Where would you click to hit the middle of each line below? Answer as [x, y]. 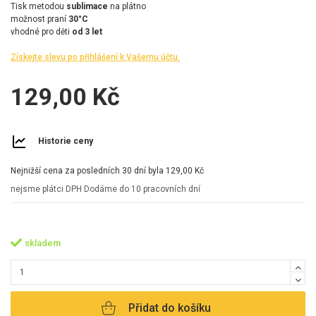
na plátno [127, 7]
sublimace [87, 7]
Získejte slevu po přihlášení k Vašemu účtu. [95, 57]
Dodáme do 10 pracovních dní [142, 189]
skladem [42, 243]
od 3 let [87, 32]
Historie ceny [66, 141]
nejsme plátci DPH [47, 189]
